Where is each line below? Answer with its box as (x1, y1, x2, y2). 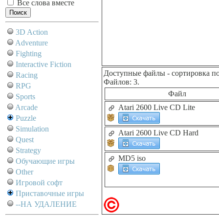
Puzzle (16, 114, 36, 122)
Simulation (16, 125, 49, 133)
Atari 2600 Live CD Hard (118, 129, 198, 137)
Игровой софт (16, 178, 63, 187)
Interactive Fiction (16, 60, 71, 68)
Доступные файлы (104, 69, 165, 77)
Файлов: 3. (104, 78, 139, 86)
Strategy (16, 146, 41, 154)
